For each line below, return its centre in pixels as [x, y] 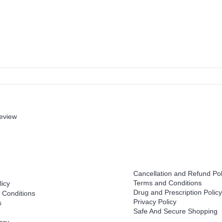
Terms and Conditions [167, 183]
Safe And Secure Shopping [175, 211]
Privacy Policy [155, 201]
